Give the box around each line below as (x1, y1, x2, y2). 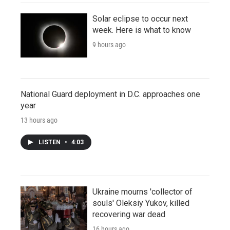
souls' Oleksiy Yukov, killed (92, 198, 189, 208)
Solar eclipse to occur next (92, 13, 188, 24)
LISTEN (39, 138, 62, 146)
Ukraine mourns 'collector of (92, 186, 193, 197)
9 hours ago (92, 40, 126, 49)
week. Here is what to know (92, 25, 191, 35)
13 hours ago (21, 116, 57, 124)
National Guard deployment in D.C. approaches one (21, 89, 200, 99)
